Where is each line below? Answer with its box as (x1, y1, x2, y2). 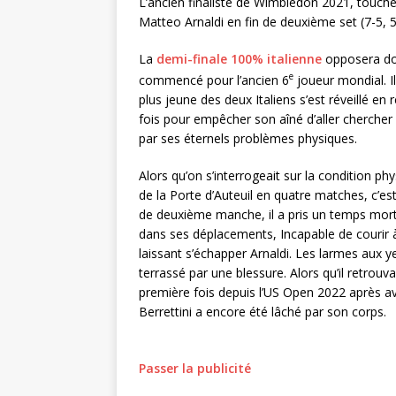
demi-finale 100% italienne (156, 50, 325, 68)
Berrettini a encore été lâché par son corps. (139, 302, 386, 320)
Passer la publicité (139, 359, 251, 377)
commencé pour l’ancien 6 (139, 71, 289, 88)
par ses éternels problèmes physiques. (139, 129, 357, 147)
